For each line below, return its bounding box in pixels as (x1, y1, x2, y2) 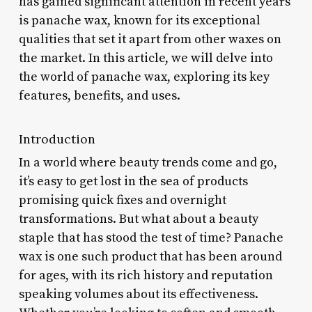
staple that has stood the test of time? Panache (18, 229, 283, 246)
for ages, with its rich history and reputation (18, 267, 273, 283)
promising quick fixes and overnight (18, 192, 226, 208)
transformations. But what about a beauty (18, 210, 258, 227)
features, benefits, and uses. (18, 87, 180, 104)
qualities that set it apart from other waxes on (18, 31, 281, 47)
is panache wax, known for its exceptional (18, 12, 260, 29)
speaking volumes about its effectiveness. (18, 286, 258, 302)
